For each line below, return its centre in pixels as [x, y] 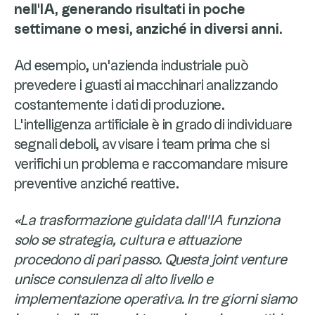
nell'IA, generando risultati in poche [130, 9]
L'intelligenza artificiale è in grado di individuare [153, 125]
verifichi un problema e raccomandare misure [151, 164]
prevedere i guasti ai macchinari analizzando [146, 85]
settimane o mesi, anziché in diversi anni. [148, 29]
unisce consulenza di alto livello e [114, 279]
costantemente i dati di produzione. [120, 105]
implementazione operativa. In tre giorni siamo [155, 299]
